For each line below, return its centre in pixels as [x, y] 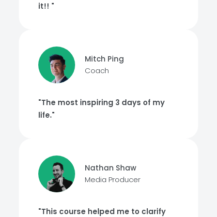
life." [46, 115]
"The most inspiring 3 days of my [101, 102]
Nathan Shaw [110, 168]
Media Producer [113, 179]
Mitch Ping [104, 59]
